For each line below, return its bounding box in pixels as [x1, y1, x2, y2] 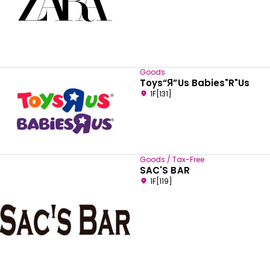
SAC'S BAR [140, 164, 190, 177]
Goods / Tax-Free [140, 154, 204, 165]
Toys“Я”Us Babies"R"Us [140, 77, 250, 89]
